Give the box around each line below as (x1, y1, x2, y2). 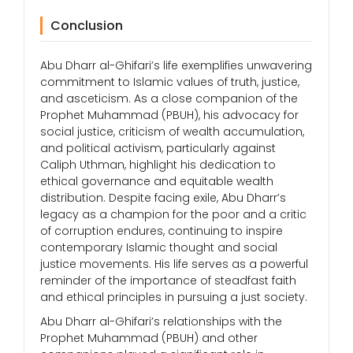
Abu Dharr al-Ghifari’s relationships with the (40, 314, 282, 330)
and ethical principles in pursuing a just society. (40, 289, 307, 306)
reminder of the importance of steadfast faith (40, 273, 296, 289)
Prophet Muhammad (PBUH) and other (40, 330, 258, 347)
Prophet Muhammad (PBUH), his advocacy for (40, 107, 299, 124)
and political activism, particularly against (40, 140, 276, 157)
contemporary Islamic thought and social (40, 240, 277, 256)
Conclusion (50, 17, 123, 35)
